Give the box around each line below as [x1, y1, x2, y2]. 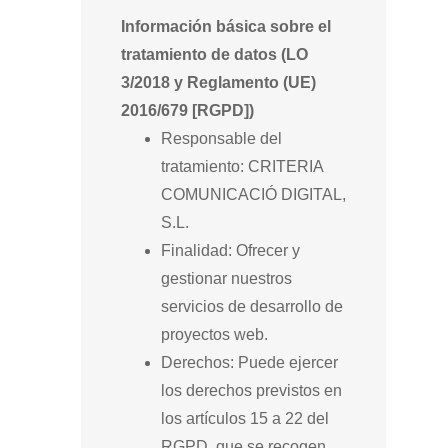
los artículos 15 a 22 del [161, 410, 329, 427]
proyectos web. [161, 326, 268, 343]
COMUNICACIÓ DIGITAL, [161, 186, 346, 203]
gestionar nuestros [161, 270, 292, 287]
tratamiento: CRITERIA [161, 158, 323, 175]
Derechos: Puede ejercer [161, 354, 338, 371]
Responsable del [161, 130, 282, 147]
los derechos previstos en [161, 382, 342, 399]
